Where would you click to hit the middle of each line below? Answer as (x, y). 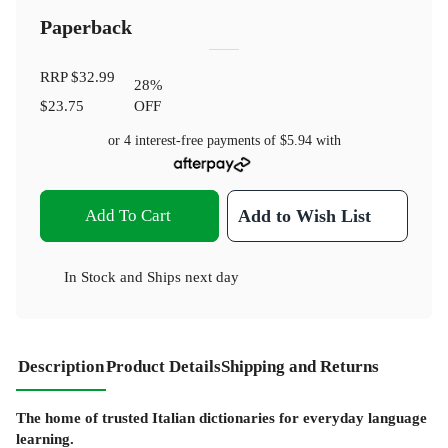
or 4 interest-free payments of (193, 140)
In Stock (90, 277)
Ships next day (193, 277)
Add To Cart (127, 216)
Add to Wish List (305, 216)
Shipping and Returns (300, 367)
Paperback (86, 27)
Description (61, 367)
